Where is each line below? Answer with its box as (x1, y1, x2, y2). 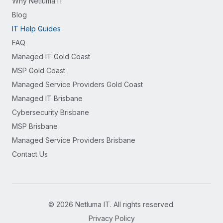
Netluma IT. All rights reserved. (73, 200, 175, 209)
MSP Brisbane (12, 122, 58, 130)
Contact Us (12, 150, 48, 158)
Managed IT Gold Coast (12, 52, 90, 61)
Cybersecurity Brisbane (12, 108, 89, 116)
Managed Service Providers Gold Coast (12, 80, 143, 89)
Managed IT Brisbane (12, 94, 83, 103)
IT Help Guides (12, 24, 61, 33)
